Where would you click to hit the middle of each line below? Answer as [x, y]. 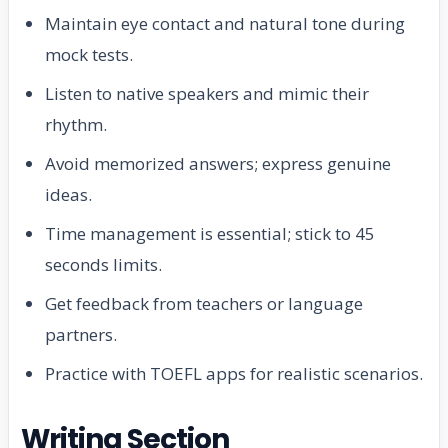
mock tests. [89, 55]
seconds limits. [103, 265]
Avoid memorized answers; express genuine [218, 164]
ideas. [68, 195]
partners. [81, 335]
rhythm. [76, 125]
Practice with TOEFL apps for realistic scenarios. [234, 374]
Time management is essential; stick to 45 [210, 234]
